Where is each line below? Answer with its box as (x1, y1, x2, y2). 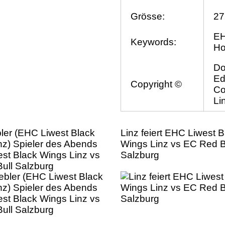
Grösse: (131, 11, 165, 22)
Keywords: (131, 37, 177, 48)
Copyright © (131, 79, 182, 90)
